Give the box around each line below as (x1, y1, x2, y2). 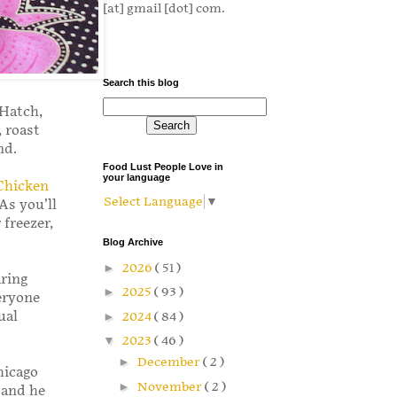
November (136, 378, 205, 394)
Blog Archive (103, 237, 163, 248)
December (136, 354, 203, 370)
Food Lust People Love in (103, 161, 223, 173)
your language (103, 172, 170, 183)
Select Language (104, 194, 203, 210)
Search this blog (103, 77, 179, 89)
